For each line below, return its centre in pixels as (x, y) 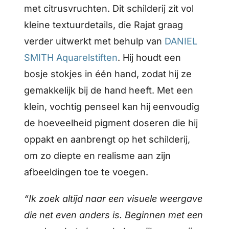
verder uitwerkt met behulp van (95, 41)
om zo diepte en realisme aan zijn (98, 155)
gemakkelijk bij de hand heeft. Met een (109, 90)
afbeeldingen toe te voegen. (86, 172)
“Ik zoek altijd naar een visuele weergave (113, 198)
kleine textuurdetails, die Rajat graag (104, 25)
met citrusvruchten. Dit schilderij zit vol (109, 8)
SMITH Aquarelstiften (71, 57)
